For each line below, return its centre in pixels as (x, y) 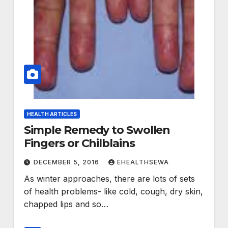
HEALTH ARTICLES (52, 114)
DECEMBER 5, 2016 (67, 162)
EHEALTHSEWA (143, 162)
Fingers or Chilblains (79, 144)
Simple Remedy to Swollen (97, 130)
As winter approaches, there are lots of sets (109, 179)
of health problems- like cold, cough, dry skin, (113, 192)
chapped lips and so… (66, 204)
